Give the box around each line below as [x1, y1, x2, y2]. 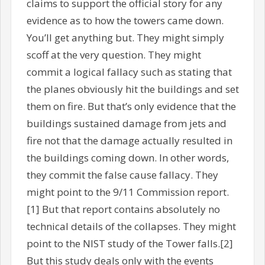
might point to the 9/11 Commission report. [26, 185, 229, 199]
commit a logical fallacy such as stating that [26, 64, 232, 79]
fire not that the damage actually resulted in [26, 133, 232, 147]
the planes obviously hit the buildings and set [26, 82, 239, 96]
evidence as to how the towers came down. [26, 13, 224, 27]
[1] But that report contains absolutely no [26, 202, 220, 216]
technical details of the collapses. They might [26, 219, 236, 233]
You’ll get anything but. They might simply [26, 30, 224, 44]
